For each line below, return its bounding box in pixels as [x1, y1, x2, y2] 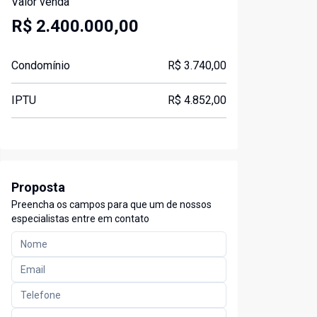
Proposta [11, 180, 65, 195]
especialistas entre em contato [11, 213, 149, 225]
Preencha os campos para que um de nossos [11, 199, 212, 211]
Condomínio [11, 59, 70, 73]
